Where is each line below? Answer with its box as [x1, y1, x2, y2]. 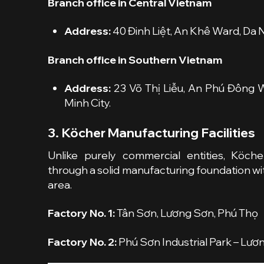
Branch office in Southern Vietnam [47, 52, 222, 67]
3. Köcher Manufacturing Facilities [47, 124, 255, 141]
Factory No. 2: [47, 235, 117, 249]
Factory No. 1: [47, 206, 117, 220]
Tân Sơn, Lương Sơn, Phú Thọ [116, 206, 258, 220]
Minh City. [64, 96, 111, 110]
